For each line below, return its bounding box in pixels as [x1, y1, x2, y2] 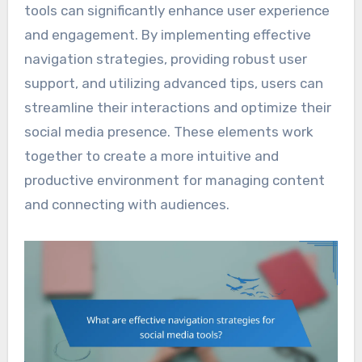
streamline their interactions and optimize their [23, 99, 331, 116]
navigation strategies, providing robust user [23, 51, 307, 68]
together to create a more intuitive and [23, 148, 279, 165]
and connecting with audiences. [23, 196, 229, 213]
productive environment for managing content [23, 172, 325, 189]
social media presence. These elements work [23, 124, 314, 141]
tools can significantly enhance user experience [23, 2, 330, 19]
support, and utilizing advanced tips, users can [23, 75, 323, 92]
